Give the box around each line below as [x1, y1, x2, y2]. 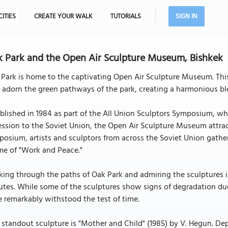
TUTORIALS [110, 11, 141, 22]
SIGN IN [175, 11, 197, 22]
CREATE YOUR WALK [34, 11, 92, 22]
